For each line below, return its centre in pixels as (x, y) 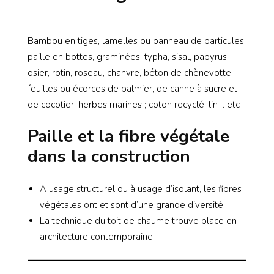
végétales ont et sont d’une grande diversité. (132, 205)
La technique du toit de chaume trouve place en (138, 221)
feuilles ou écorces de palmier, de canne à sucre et (132, 89)
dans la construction (109, 156)
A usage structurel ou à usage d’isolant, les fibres (141, 189)
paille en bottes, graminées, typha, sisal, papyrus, (128, 57)
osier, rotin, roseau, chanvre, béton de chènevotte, (130, 73)
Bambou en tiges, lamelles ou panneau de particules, (137, 41)
